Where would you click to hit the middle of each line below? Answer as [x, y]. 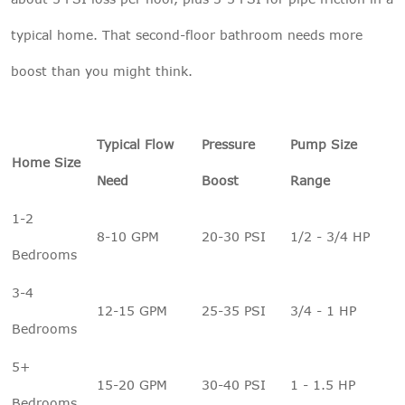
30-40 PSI [234, 384]
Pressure [228, 144]
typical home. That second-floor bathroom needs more [187, 34]
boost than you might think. [102, 71]
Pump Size [324, 144]
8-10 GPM [128, 236]
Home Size [46, 162]
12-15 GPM [132, 310]
